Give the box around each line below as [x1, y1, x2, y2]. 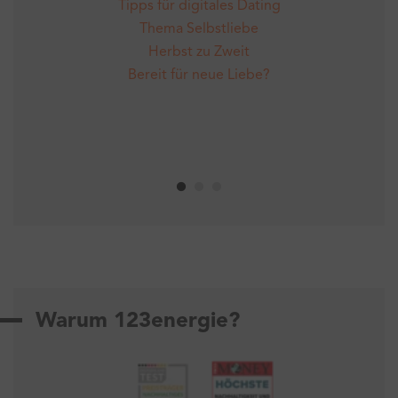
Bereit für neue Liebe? [128, 68, 270, 83]
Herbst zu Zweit [148, 44, 250, 60]
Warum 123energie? [36, 310, 240, 332]
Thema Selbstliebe [139, 21, 259, 36]
